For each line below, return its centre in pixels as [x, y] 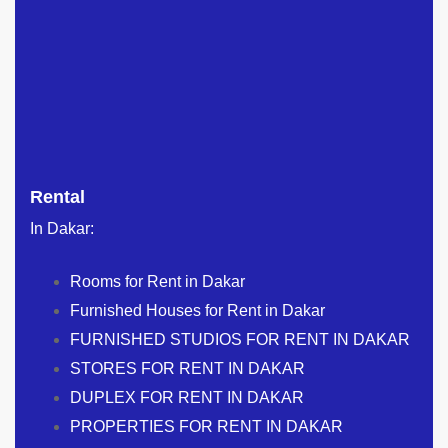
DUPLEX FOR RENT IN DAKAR [187, 397]
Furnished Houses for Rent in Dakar [197, 310]
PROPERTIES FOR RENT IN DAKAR [206, 426]
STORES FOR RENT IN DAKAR [187, 368]
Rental [57, 196]
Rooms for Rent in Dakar [157, 281]
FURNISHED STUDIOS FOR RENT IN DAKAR [240, 339]
